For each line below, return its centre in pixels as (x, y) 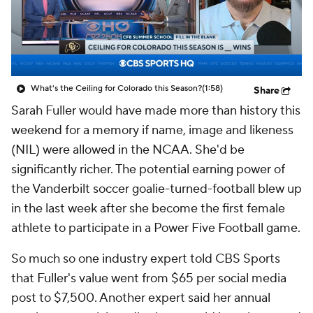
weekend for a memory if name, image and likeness (152, 130)
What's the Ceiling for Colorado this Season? (116, 88)
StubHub (170, 29)
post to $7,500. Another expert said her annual (141, 298)
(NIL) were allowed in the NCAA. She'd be (128, 150)
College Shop (82, 29)
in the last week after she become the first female (148, 209)
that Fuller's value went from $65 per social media (149, 278)
